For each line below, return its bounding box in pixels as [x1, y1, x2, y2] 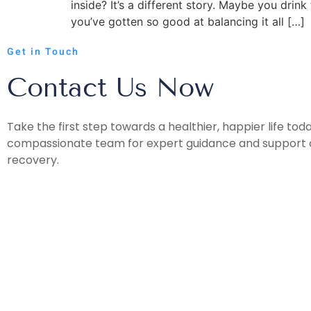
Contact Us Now [7, 72, 214, 104]
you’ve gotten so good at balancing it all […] [71, 15, 305, 28]
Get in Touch [7, 44, 79, 60]
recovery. [7, 152, 59, 169]
